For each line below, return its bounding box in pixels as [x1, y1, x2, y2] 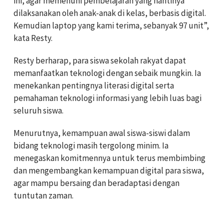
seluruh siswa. [13, 105, 63, 116]
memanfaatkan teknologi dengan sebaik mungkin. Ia [13, 67, 201, 78]
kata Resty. [13, 32, 52, 43]
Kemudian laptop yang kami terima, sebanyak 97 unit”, [13, 20, 209, 31]
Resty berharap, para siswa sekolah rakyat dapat [13, 55, 186, 66]
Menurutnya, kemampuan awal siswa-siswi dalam [13, 127, 190, 138]
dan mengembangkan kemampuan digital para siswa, [13, 165, 204, 176]
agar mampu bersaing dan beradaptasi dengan [13, 177, 179, 188]
